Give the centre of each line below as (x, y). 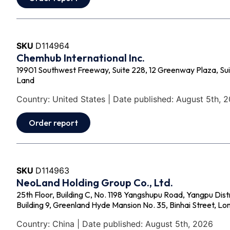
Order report (53, 123)
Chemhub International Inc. (81, 58)
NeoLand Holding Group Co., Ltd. (95, 183)
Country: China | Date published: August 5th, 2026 (115, 224)
